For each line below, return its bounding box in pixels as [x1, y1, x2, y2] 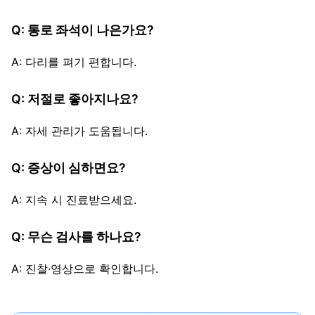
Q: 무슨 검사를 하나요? [11, 229, 141, 245]
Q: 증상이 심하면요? [11, 160, 126, 176]
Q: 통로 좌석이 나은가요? [11, 22, 154, 38]
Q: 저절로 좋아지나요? [11, 91, 139, 107]
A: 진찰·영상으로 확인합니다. [11, 262, 158, 276]
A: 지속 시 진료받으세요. [11, 193, 136, 207]
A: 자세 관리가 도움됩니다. [11, 124, 148, 139]
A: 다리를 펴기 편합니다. [11, 55, 136, 70]
